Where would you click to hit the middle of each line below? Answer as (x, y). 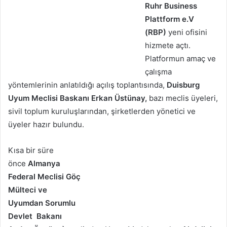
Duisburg (183, 85)
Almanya (44, 163)
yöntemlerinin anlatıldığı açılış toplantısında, (87, 85)
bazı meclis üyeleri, (182, 98)
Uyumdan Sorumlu (42, 203)
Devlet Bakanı (35, 216)
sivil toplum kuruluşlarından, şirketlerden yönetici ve (102, 111)
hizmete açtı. (168, 45)
